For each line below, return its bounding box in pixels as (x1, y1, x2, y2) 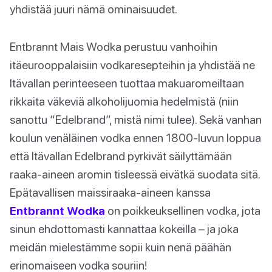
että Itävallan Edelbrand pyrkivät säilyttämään (10, 149, 232, 163)
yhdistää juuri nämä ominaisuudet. (10, 2, 177, 16)
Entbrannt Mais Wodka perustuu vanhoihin (10, 39, 217, 54)
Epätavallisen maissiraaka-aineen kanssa (10, 185, 211, 200)
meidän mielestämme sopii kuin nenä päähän (10, 240, 231, 254)
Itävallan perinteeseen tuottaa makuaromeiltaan (10, 76, 244, 90)
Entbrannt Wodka (10, 203, 105, 218)
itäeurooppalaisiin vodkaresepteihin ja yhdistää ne (10, 58, 255, 72)
